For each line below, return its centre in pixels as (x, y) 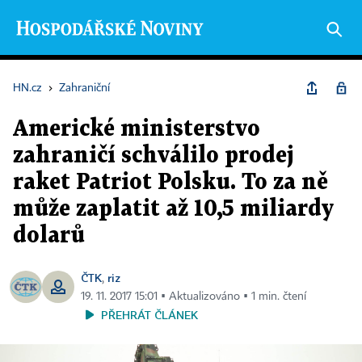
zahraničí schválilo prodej (154, 156)
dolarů (49, 236)
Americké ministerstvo (137, 129)
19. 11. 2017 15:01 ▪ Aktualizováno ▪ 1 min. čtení (194, 297)
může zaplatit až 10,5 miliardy (173, 209)
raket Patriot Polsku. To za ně (170, 183)
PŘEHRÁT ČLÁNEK (149, 315)
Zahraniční (84, 88)
